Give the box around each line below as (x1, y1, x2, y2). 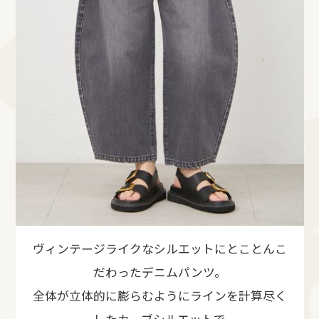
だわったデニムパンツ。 (93, 263, 226, 281)
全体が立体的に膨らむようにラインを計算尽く (32, 286, 287, 304)
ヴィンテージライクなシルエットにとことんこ (32, 239, 287, 257)
